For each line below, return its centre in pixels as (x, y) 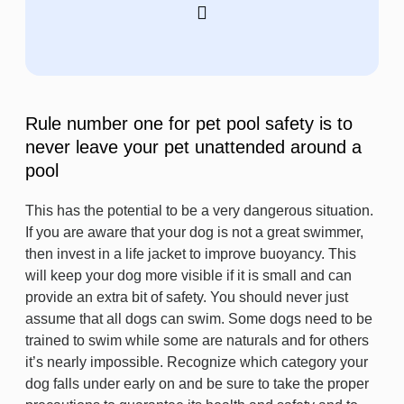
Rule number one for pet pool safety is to (189, 124)
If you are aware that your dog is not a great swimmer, (194, 232)
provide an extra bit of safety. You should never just (187, 297)
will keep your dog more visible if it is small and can (188, 275)
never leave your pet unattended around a (193, 147)
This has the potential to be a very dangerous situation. (199, 211)
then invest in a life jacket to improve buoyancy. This (191, 254)
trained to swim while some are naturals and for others (197, 340)
